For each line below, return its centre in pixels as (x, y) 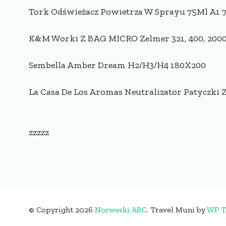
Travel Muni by (179, 210)
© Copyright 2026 (62, 210)
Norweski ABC (121, 210)
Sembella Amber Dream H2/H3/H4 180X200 (117, 65)
